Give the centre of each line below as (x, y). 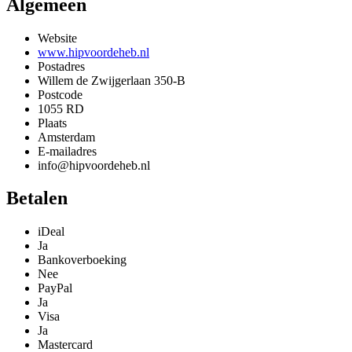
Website (57, 38)
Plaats (52, 123)
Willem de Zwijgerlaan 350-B (112, 80)
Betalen (37, 198)
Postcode (60, 94)
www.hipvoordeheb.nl (93, 52)
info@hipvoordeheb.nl (94, 165)
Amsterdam (66, 137)
